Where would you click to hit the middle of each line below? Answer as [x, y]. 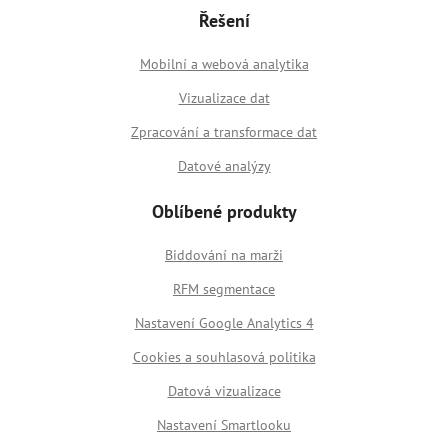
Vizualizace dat [224, 97]
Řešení [224, 20]
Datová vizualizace [224, 390]
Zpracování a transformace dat [224, 131]
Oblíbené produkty [224, 211]
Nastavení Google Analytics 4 [224, 322]
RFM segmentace [224, 288]
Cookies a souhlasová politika [224, 356]
